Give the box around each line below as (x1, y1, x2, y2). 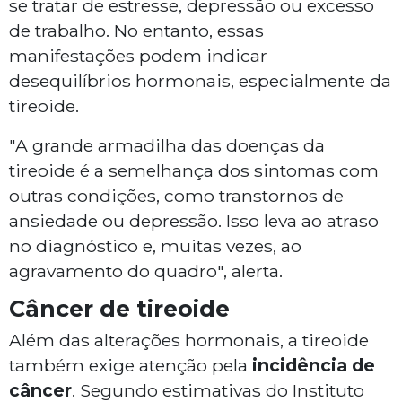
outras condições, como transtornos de (9, 185, 344, 207)
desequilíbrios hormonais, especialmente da (9, 70, 391, 92)
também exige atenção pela (9, 354, 252, 377)
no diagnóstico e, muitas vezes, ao (9, 235, 301, 258)
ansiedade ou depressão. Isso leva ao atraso (9, 210, 379, 232)
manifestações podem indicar (9, 45, 267, 67)
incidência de (252, 354, 375, 377)
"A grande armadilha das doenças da (9, 135, 325, 157)
